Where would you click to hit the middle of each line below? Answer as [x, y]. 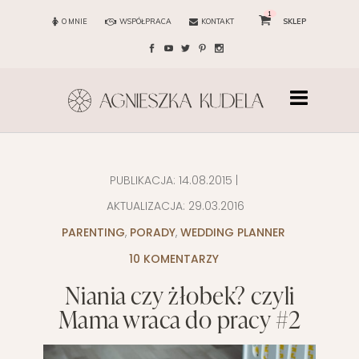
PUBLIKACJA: [144, 181]
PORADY [153, 233]
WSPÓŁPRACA [145, 21]
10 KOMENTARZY [173, 259]
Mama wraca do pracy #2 [179, 319]
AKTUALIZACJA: [145, 206]
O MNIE [74, 21]
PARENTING [93, 233]
